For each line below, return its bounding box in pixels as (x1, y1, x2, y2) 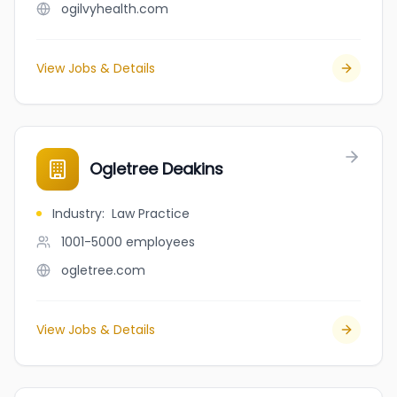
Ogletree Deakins (90, 158, 223, 180)
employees (126, 233, 195, 251)
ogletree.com (61, 261, 145, 279)
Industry (52, 205, 102, 222)
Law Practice (112, 205, 190, 222)
